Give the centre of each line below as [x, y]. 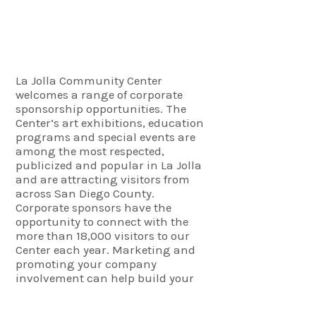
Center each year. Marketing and [105, 249]
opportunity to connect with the [102, 221]
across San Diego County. [86, 193]
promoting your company [86, 263]
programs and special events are [105, 136]
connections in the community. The [113, 306]
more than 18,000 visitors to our [103, 235]
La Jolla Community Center [89, 80]
